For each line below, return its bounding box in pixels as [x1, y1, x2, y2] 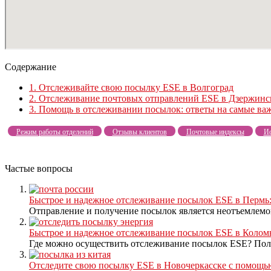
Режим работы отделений [16, 128, 93, 137]
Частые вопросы [5, 163, 73, 174]
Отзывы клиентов [112, 128, 167, 137]
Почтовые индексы [186, 128, 244, 137]
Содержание [5, 62, 56, 73]
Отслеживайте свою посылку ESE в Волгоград [36, 82, 233, 93]
